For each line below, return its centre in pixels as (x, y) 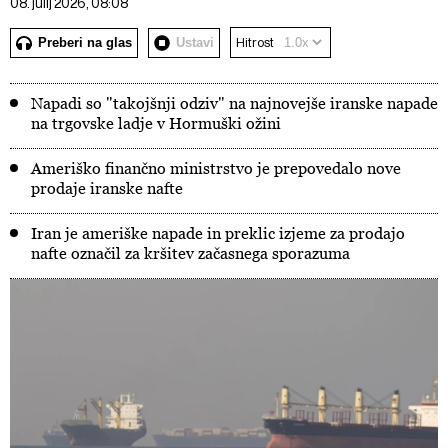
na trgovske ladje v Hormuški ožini (156, 123)
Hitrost (255, 42)
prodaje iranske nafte (107, 188)
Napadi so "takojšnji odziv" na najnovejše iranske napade (234, 103)
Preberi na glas (85, 42)
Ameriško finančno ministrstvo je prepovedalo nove (216, 168)
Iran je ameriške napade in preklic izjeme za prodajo (218, 233)
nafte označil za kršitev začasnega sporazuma (190, 253)
